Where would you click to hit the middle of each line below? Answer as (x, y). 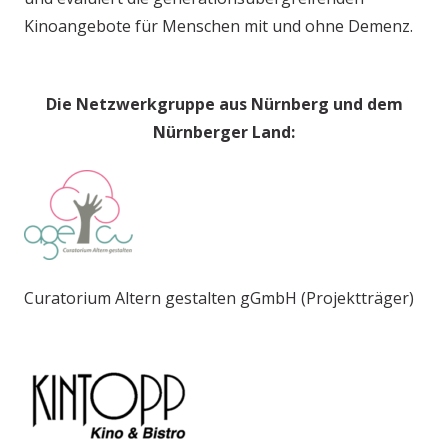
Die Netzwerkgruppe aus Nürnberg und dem (224, 103)
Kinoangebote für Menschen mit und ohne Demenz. (218, 25)
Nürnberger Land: (224, 131)
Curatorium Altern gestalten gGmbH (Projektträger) (219, 297)
